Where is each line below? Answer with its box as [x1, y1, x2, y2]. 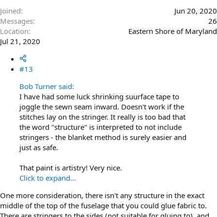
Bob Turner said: [19, 81, 74, 91]
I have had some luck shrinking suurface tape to [19, 91, 179, 101]
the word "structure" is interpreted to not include [19, 122, 182, 132]
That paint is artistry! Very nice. [19, 162, 122, 172]
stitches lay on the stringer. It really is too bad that [19, 111, 186, 122]
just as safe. [19, 142, 58, 152]
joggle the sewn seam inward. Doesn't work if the [19, 101, 184, 111]
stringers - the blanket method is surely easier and [19, 132, 186, 142]
